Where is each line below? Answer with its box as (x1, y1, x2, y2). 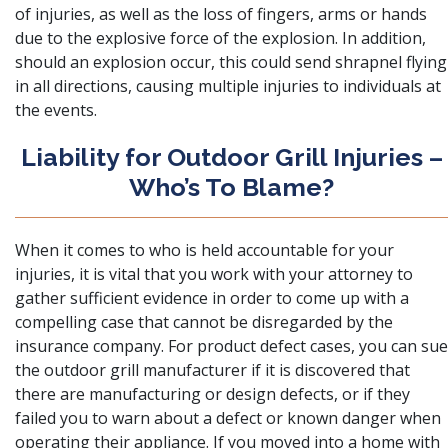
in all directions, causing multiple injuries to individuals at (15, 75, 441, 97)
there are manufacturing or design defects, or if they (15, 383, 410, 405)
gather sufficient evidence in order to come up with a (15, 287, 409, 309)
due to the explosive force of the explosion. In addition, (15, 27, 426, 49)
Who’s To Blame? (129, 172, 334, 202)
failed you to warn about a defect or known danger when (15, 407, 441, 429)
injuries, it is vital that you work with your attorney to (15, 263, 413, 285)
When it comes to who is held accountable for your (15, 239, 394, 261)
